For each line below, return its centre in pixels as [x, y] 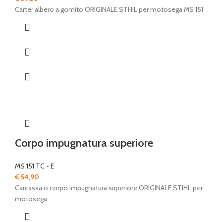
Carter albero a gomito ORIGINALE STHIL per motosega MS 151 [109, 10]
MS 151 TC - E [34, 166]
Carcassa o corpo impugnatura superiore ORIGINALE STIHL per [109, 188]
